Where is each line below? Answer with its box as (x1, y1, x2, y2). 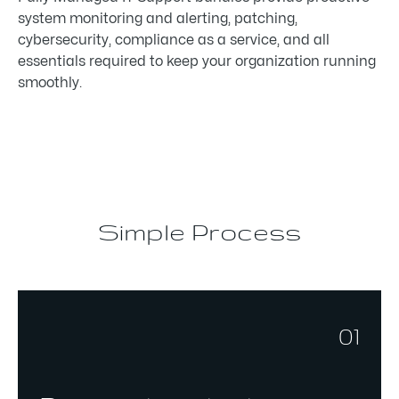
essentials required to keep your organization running (18, 54, 376, 69)
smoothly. (18, 76, 82, 90)
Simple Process (98, 217, 301, 245)
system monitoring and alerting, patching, (18, 12, 297, 26)
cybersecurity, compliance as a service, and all (18, 33, 330, 47)
